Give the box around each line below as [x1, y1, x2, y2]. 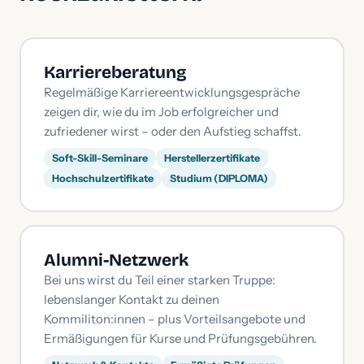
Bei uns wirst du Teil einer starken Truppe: [43, 271, 275, 288]
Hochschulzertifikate [51, 171, 154, 184]
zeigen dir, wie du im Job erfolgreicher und [43, 103, 279, 119]
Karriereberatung [43, 61, 187, 83]
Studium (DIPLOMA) [169, 171, 268, 184]
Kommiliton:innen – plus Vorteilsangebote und [43, 310, 305, 327]
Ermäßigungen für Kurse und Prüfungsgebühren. [43, 330, 317, 346]
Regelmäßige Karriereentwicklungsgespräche [43, 84, 300, 100]
